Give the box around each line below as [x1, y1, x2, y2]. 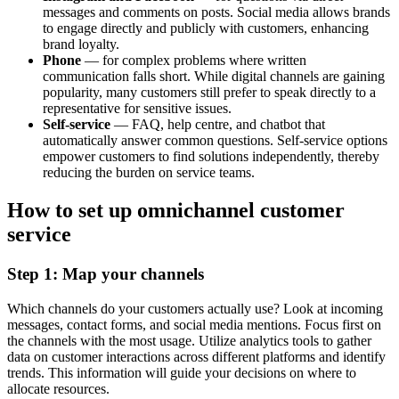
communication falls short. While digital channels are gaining [43, 69, 385, 85]
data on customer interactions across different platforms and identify [7, 348, 386, 364]
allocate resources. [7, 380, 110, 396]
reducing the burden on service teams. [43, 165, 255, 181]
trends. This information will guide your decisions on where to [7, 364, 356, 380]
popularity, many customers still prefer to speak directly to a [43, 85, 376, 101]
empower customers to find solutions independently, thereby [43, 149, 379, 165]
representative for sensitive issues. [43, 101, 232, 117]
